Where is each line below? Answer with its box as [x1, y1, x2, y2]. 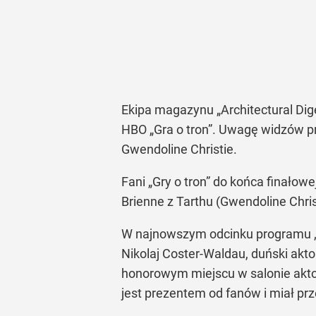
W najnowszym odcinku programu [121, 226, 314, 241]
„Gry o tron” [148, 174, 210, 189]
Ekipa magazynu [121, 102, 217, 117]
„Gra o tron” [150, 122, 212, 137]
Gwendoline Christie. [121, 142, 237, 157]
